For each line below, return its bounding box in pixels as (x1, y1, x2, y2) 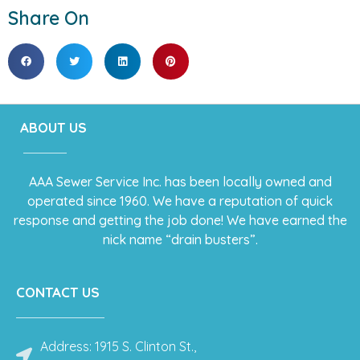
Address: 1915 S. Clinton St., (40, 337, 196, 354)
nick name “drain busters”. (102, 231, 258, 248)
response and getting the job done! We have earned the (13, 212, 347, 229)
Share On (8, 6, 89, 31)
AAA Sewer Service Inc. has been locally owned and (28, 174, 332, 190)
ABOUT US (20, 119, 87, 137)
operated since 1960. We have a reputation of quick (27, 193, 333, 210)
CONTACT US (16, 283, 100, 301)
